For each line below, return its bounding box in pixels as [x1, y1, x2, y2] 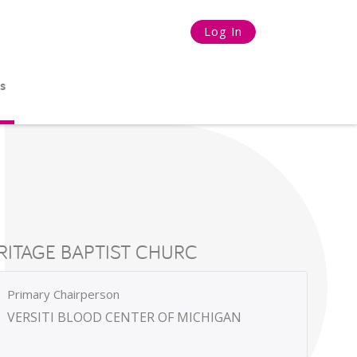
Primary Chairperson [7, 286, 120, 302]
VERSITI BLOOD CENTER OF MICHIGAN [7, 308, 242, 326]
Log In [203, 24, 242, 39]
